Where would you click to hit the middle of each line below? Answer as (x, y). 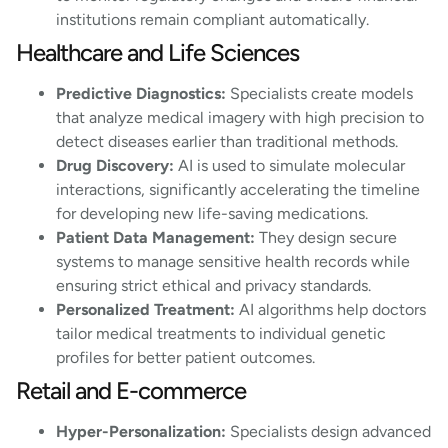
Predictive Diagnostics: (141, 93)
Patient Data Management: (155, 237)
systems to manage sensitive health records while (233, 261)
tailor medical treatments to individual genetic (221, 333)
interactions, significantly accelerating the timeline (238, 189)
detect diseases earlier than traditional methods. (229, 141)
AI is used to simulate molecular (289, 165)
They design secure (326, 237)
